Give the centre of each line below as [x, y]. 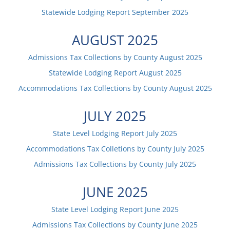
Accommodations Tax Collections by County [93, 88]
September [151, 12]
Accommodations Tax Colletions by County [99, 149]
